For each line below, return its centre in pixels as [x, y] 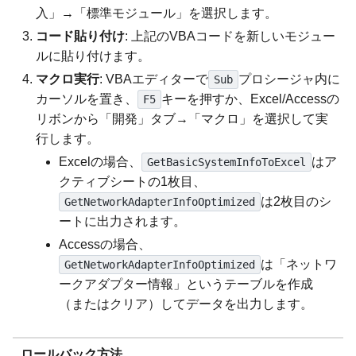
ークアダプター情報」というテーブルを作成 [186, 284]
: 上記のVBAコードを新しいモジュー [230, 37]
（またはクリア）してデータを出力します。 [186, 304]
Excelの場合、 [101, 162]
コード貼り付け [81, 37]
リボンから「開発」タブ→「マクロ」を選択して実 [182, 119]
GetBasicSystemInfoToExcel [227, 163]
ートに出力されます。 [123, 222]
